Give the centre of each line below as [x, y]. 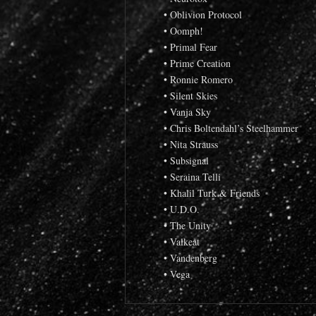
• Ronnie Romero [198, 79]
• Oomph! [183, 30]
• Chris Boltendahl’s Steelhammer [231, 128]
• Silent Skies [190, 95]
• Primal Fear [190, 47]
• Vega [177, 274]
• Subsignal [186, 160]
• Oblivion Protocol [203, 14]
